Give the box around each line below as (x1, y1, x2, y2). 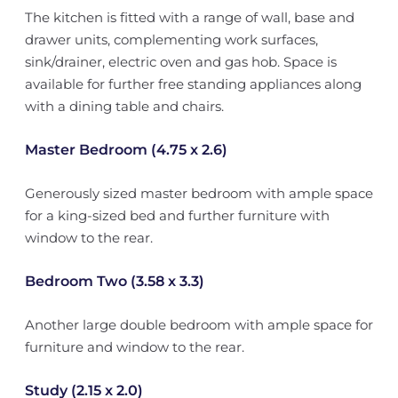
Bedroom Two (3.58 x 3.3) (24, 273, 204, 290)
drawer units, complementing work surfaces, (24, 31, 318, 48)
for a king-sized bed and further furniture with (24, 207, 330, 224)
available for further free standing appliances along (24, 76, 362, 92)
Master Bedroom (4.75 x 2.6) (24, 141, 227, 158)
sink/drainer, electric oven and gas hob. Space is (24, 53, 337, 70)
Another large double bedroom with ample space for (24, 316, 373, 333)
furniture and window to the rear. (24, 338, 244, 355)
